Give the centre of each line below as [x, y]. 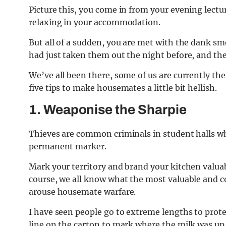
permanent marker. [68, 147]
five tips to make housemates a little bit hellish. [123, 88]
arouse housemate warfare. [82, 192]
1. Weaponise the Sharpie [108, 110]
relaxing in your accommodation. [95, 22]
